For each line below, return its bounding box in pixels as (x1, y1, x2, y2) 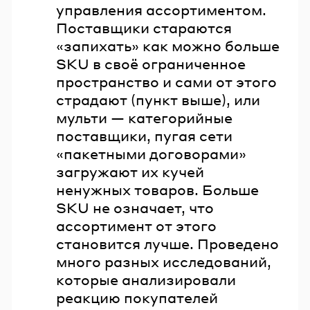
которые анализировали (56, 270, 236, 289)
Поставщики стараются (56, 18, 232, 37)
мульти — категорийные (56, 108, 232, 127)
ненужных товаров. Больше (56, 180, 259, 199)
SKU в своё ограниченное (56, 54, 246, 73)
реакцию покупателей (56, 288, 218, 307)
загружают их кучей (56, 162, 204, 181)
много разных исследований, (56, 252, 271, 271)
